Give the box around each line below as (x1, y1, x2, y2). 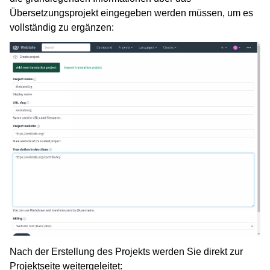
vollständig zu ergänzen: (10, 22, 114, 33)
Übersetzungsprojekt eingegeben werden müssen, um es (10, 7, 253, 18)
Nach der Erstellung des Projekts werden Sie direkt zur (10, 246, 243, 257)
